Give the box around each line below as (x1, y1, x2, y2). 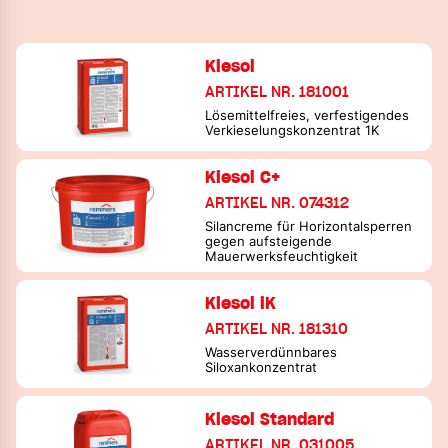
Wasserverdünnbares (205, 344, 338, 360)
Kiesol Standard (205, 408, 335, 429)
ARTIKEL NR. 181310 (205, 319, 349, 338)
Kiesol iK (205, 292, 277, 313)
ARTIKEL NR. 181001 (205, 82, 350, 101)
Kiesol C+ (205, 166, 281, 187)
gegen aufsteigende (205, 233, 333, 249)
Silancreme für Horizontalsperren (205, 218, 413, 234)
